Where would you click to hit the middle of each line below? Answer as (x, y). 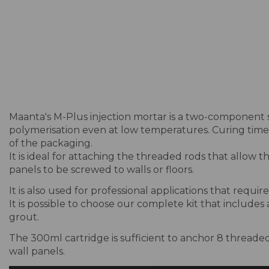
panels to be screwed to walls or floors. (101, 170)
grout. (24, 217)
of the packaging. (51, 144)
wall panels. (37, 251)
